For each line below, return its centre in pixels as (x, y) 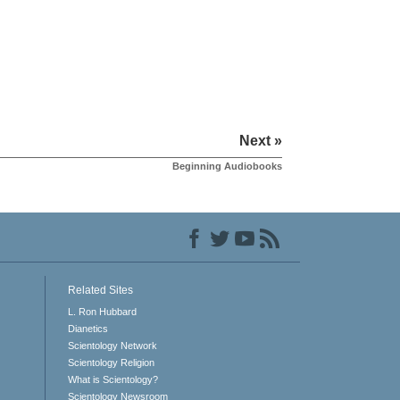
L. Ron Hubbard (102, 311)
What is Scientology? (112, 379)
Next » (260, 140)
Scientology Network (112, 345)
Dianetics (87, 328)
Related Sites (100, 290)
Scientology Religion (111, 362)
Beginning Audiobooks (227, 166)
